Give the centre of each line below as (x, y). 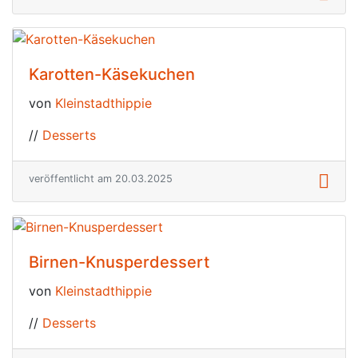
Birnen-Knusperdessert (119, 262)
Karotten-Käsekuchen (112, 75)
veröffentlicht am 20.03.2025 (101, 179)
